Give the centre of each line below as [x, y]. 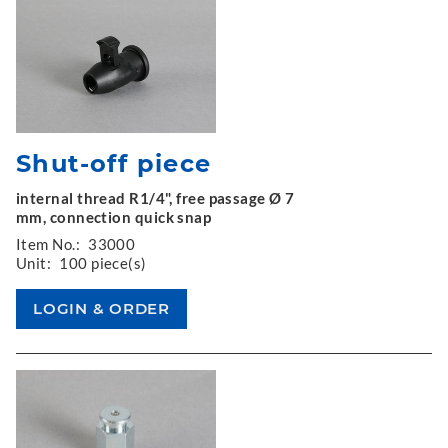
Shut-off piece [114, 163]
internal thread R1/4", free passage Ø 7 [155, 197]
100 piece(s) [103, 262]
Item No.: [48, 243]
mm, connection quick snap [114, 216]
